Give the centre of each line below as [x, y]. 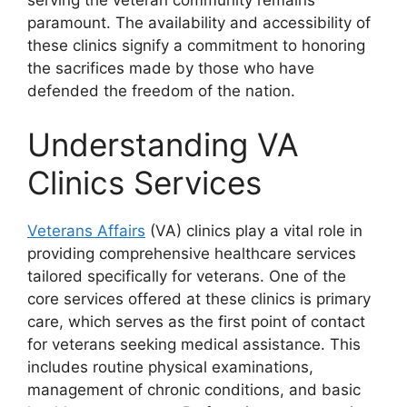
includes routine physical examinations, [170, 367]
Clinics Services [144, 183]
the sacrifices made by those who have [171, 68]
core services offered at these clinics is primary [199, 299]
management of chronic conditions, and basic [194, 390]
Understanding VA [163, 145]
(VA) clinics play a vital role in [254, 231]
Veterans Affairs [86, 231]
